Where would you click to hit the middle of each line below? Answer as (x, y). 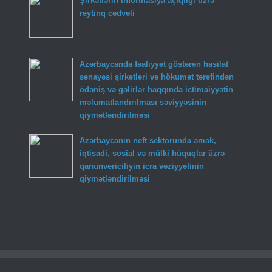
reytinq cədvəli (107, 13)
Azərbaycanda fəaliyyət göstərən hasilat (154, 64)
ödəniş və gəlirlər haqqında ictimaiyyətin (156, 90)
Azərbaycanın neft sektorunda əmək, (148, 140)
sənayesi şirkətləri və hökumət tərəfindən (156, 77)
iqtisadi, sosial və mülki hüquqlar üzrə (152, 153)
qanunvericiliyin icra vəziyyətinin (141, 166)
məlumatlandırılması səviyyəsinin (143, 103)
